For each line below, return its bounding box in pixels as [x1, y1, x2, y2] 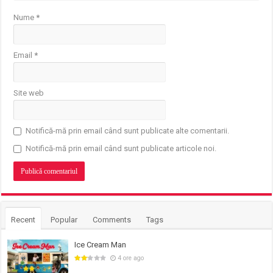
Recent [11, 215, 36, 225]
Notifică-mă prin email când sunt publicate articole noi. [26, 144, 217, 154]
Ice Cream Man [74, 240, 127, 250]
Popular [51, 215, 78, 225]
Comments [93, 215, 132, 225]
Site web [13, 88, 44, 98]
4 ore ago [118, 254, 144, 263]
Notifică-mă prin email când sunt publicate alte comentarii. [26, 126, 230, 136]
